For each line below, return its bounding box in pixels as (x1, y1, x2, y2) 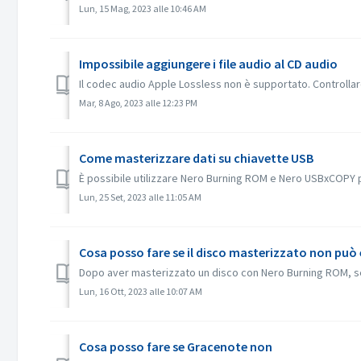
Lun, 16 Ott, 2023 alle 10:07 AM (79, 285, 202, 297)
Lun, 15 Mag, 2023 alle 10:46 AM (79, 2, 206, 15)
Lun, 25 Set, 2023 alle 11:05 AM (79, 191, 201, 203)
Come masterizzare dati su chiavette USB (79, 150, 313, 166)
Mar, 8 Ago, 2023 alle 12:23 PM (79, 97, 197, 109)
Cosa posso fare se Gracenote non (79, 338, 272, 355)
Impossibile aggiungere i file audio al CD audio (79, 56, 338, 72)
